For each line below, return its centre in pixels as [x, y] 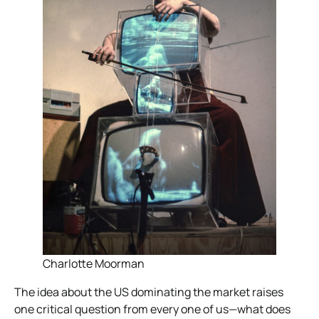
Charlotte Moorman [94, 263]
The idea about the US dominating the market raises [149, 292]
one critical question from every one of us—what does [152, 309]
